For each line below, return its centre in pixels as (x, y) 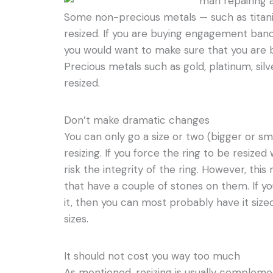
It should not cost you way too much (152, 256)
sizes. (76, 218)
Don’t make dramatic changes (137, 120)
